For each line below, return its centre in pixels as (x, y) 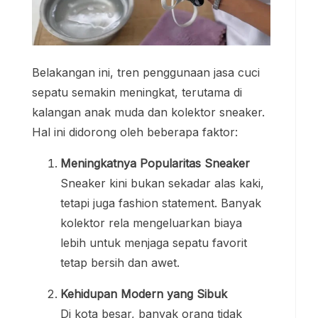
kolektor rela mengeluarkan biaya (151, 223)
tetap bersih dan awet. (120, 263)
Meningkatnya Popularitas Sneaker (155, 164)
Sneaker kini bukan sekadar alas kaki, (162, 183)
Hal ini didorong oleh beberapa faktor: (135, 132)
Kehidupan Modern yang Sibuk (144, 294)
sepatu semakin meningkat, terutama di (137, 93)
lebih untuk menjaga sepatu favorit (154, 243)
